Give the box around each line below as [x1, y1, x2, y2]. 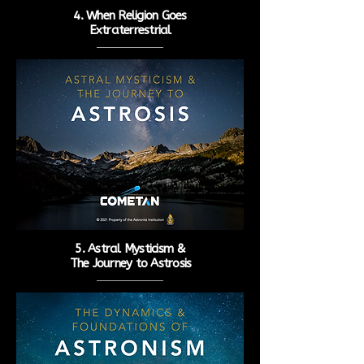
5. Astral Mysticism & [75, 241, 186, 256]
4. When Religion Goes [73, 8, 187, 23]
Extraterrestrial [89, 23, 171, 37]
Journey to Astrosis [92, 256, 192, 271]
